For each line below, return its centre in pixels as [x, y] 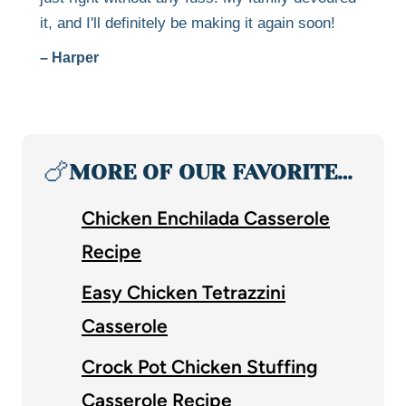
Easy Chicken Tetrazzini [184, 292]
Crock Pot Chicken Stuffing [200, 366]
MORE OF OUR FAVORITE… [211, 172]
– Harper [69, 57]
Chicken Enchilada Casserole [206, 217]
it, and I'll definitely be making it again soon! [188, 23]
